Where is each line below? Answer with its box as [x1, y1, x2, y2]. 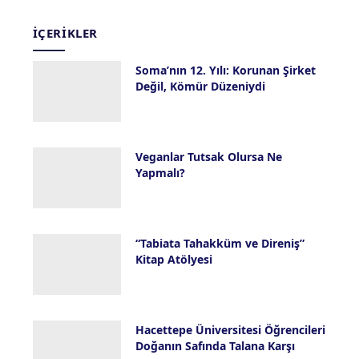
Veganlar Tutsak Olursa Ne [135, 148, 282, 164]
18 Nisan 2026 [135, 274, 200, 288]
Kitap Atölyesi [135, 251, 212, 267]
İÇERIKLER [32, 24, 99, 41]
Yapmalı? [135, 164, 185, 180]
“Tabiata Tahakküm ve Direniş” [135, 235, 305, 251]
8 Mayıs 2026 [135, 188, 195, 202]
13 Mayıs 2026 [135, 101, 200, 115]
